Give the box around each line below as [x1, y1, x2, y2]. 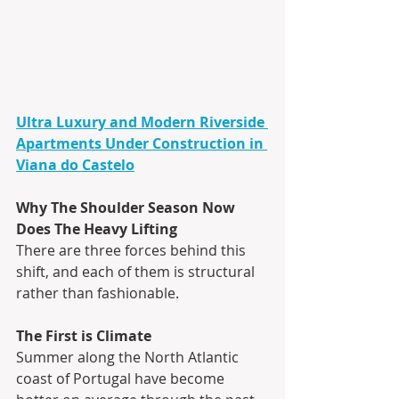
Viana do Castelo [16, 155, 134, 175]
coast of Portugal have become [16, 369, 228, 389]
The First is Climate [16, 326, 151, 346]
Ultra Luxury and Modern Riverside [16, 112, 268, 133]
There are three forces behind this [16, 240, 249, 261]
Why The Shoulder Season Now [16, 198, 239, 218]
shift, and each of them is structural [16, 262, 258, 282]
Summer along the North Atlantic [16, 347, 242, 368]
